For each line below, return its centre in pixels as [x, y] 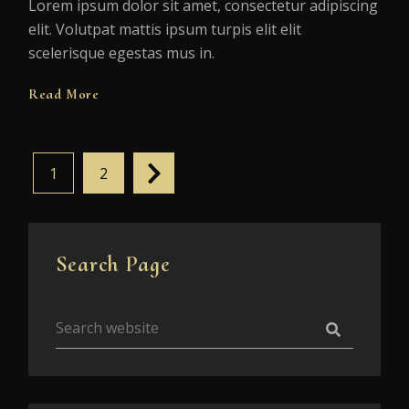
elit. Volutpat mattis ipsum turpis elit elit [165, 30]
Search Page [113, 265]
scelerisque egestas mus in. [121, 53]
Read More [64, 94]
